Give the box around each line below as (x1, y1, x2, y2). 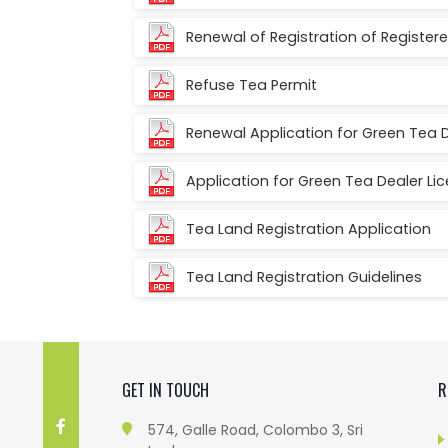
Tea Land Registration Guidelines (186, 266, 423, 287)
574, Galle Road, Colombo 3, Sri (148, 419, 364, 440)
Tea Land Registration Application (186, 218, 432, 239)
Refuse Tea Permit (186, 74, 318, 95)
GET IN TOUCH (121, 377, 209, 402)
